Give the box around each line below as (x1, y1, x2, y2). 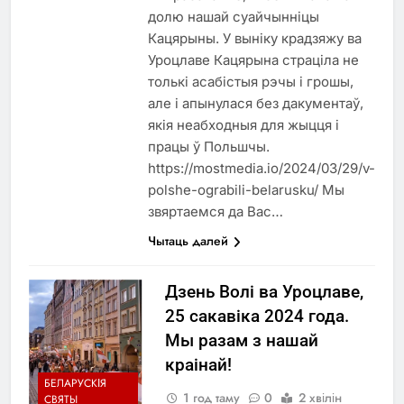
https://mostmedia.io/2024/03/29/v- (148, 160, 375, 177)
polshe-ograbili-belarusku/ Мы (148, 181, 344, 198)
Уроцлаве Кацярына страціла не (148, 51, 359, 69)
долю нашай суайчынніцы (148, 8, 319, 25)
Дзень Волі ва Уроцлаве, (164, 281, 363, 302)
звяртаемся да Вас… (148, 203, 283, 220)
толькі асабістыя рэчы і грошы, (148, 73, 353, 90)
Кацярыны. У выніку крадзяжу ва (148, 30, 362, 47)
